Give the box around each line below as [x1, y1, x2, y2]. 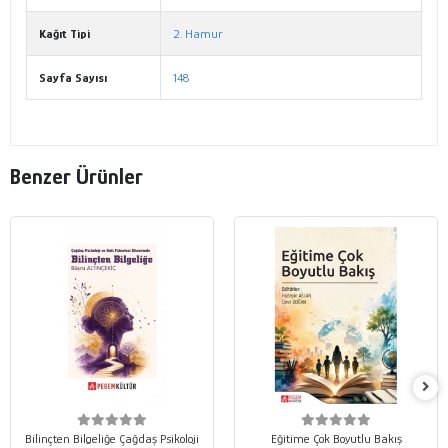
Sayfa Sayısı [39, 70, 107, 86]
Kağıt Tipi [39, 26, 90, 42]
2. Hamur [173, 26, 223, 42]
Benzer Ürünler [10, 163, 143, 189]
